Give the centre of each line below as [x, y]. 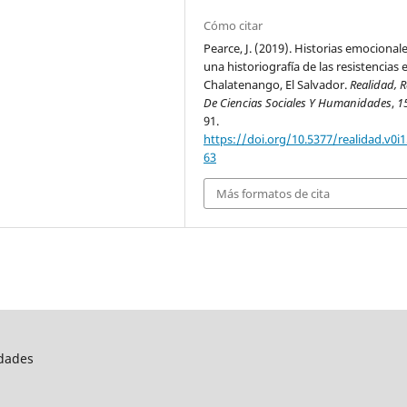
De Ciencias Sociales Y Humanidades [298, 102]
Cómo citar [233, 25]
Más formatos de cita [273, 193]
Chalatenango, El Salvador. [277, 84]
